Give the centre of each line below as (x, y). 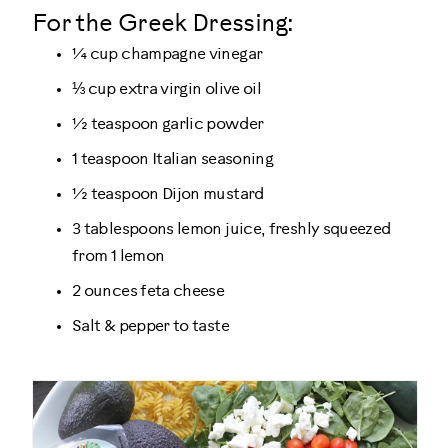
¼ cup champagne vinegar (167, 55)
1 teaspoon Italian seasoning (173, 160)
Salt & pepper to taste (150, 327)
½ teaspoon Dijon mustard (168, 195)
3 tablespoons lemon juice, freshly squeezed (232, 230)
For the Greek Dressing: (163, 25)
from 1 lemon (118, 257)
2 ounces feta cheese (148, 292)
